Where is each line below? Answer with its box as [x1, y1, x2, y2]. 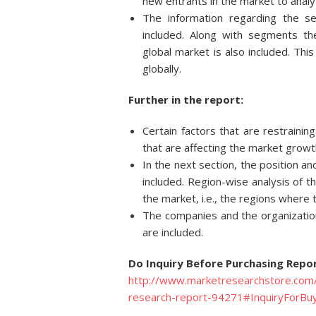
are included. [142, 225, 203, 239]
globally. [142, 61, 181, 75]
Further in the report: [128, 92, 243, 107]
